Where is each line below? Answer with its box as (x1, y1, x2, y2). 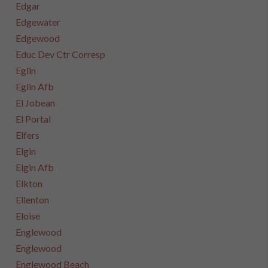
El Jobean (16, 97, 56, 108)
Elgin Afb (16, 162, 54, 173)
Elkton (16, 178, 43, 189)
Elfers (16, 129, 40, 141)
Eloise (16, 210, 41, 221)
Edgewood (16, 32, 60, 44)
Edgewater (16, 16, 61, 28)
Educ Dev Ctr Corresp (16, 48, 106, 60)
